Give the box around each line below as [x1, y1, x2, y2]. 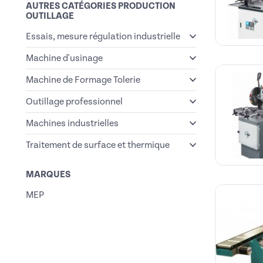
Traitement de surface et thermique [26, 140, 170, 150]
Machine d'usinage [26, 53, 103, 63]
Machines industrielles [26, 118, 119, 129]
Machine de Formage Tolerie [26, 75, 140, 85]
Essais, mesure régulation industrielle [26, 31, 180, 42]
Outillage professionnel [26, 96, 123, 107]
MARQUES [26, 169, 70, 180]
